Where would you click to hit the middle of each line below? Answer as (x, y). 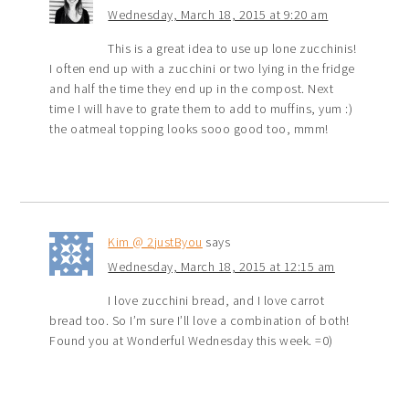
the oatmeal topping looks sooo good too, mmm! (189, 129)
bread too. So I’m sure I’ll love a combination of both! (199, 321)
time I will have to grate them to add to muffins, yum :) (201, 109)
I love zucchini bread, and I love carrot (216, 301)
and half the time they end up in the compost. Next (192, 89)
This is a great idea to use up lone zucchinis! (232, 49)
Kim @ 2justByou (155, 242)
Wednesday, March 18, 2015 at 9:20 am (218, 15)
